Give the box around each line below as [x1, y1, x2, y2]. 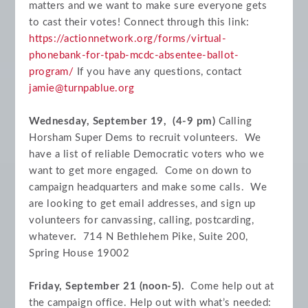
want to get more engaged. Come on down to [29, 165, 252, 176]
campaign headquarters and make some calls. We [29, 181, 267, 192]
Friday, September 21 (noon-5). [29, 280, 185, 291]
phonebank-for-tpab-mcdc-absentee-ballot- [29, 49, 239, 60]
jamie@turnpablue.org [29, 82, 135, 93]
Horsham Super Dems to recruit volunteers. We [29, 132, 261, 143]
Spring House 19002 [29, 247, 130, 258]
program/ [29, 66, 74, 77]
